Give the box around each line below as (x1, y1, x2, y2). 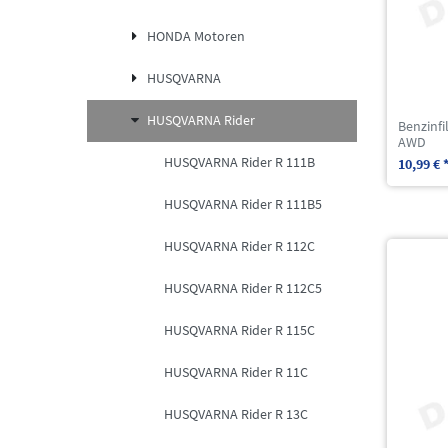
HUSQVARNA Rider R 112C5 (164, 279, 322, 298)
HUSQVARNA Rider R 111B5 (164, 195, 322, 214)
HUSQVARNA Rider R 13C (164, 405, 308, 424)
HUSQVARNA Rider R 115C (164, 321, 315, 340)
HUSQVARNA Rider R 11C (164, 363, 308, 382)
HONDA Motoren (146, 27, 245, 46)
